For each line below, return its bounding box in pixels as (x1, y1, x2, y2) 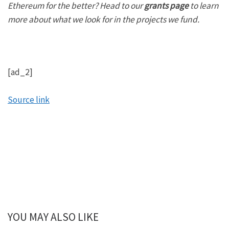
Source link (8, 94, 50, 105)
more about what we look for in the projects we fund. (8, 14, 199, 26)
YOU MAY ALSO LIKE (8, 210, 99, 224)
